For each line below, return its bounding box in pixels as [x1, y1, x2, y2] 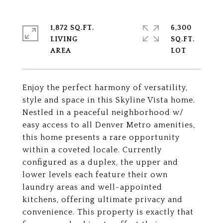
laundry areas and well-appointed [22, 183, 162, 192]
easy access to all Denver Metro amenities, [22, 120, 195, 129]
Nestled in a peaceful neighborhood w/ [22, 108, 184, 117]
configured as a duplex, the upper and [22, 158, 178, 167]
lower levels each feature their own [22, 170, 168, 179]
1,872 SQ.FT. [50, 24, 94, 32]
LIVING [50, 35, 78, 43]
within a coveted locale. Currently [22, 145, 162, 154]
